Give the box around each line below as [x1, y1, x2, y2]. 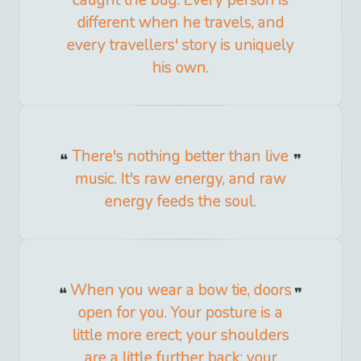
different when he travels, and [77, 12, 284, 34]
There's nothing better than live [73, 146, 288, 168]
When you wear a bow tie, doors [69, 280, 292, 301]
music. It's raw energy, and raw [75, 168, 286, 190]
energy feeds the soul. [105, 191, 256, 213]
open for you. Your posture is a [78, 302, 283, 324]
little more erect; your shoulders [72, 325, 289, 346]
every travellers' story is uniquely [67, 35, 294, 56]
